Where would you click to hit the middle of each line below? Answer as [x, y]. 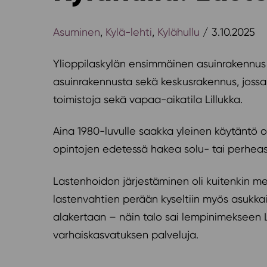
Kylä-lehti [129, 32]
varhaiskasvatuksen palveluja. [127, 234]
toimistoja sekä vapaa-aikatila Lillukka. [151, 99]
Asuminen [77, 32]
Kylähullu [178, 32]
